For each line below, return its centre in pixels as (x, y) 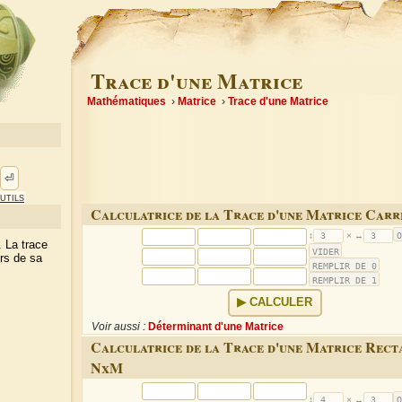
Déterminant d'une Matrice (216, 327)
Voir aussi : (119, 327)
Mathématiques (127, 101)
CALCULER (281, 302)
